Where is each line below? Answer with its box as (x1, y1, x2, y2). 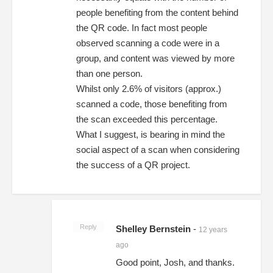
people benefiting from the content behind (76, 7, 238, 18)
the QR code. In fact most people (76, 22, 207, 33)
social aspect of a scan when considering (76, 144, 239, 155)
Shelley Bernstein (116, 223, 191, 234)
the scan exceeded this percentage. (76, 113, 218, 124)
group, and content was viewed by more (76, 52, 235, 63)
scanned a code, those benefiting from (76, 98, 227, 109)
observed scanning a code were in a (76, 37, 219, 48)
